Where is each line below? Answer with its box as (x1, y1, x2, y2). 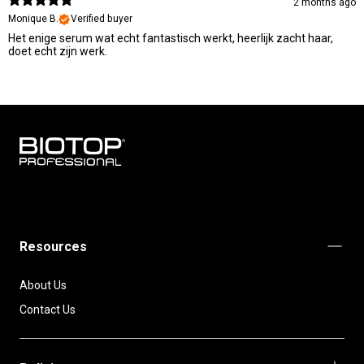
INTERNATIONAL (19, 202, 103, 216)
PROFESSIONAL (19, 184, 100, 198)
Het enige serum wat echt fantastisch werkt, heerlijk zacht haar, (8, 32, 333, 45)
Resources (19, 238, 87, 254)
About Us (19, 278, 67, 292)
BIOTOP (19, 167, 59, 180)
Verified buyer (71, 13, 132, 25)
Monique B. (8, 13, 58, 25)
